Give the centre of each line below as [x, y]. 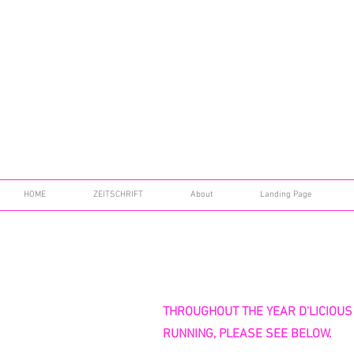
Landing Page [286, 195]
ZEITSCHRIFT [118, 195]
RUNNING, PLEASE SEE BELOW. [247, 335]
